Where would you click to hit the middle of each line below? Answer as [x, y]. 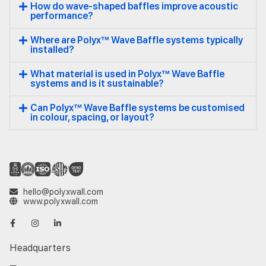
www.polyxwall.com [60, 201]
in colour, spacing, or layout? [93, 117]
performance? [62, 15]
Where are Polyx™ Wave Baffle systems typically [137, 40]
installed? [53, 49]
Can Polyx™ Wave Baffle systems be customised [138, 107]
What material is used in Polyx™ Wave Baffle [128, 74]
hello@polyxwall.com [63, 191]
